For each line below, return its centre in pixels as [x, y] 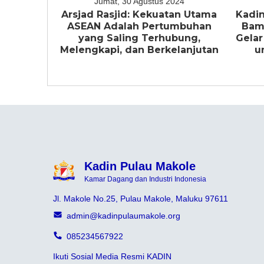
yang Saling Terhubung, [139, 38]
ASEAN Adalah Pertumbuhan [139, 26]
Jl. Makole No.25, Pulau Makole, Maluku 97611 [141, 199]
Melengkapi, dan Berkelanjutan [139, 50]
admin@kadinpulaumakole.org [124, 215]
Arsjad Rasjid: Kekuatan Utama [139, 14]
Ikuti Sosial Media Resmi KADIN [112, 256]
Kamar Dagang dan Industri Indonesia [146, 179]
